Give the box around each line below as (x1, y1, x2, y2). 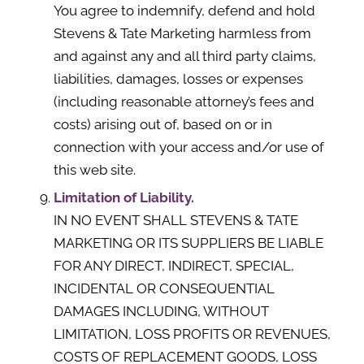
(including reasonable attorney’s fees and (53, 93, 314, 110)
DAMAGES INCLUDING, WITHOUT (53, 303, 269, 319)
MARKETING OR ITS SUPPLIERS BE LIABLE (53, 235, 323, 251)
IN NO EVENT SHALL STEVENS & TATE (53, 212, 298, 228)
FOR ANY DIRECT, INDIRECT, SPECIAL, (53, 258, 294, 274)
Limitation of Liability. (53, 189, 194, 206)
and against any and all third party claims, (53, 48, 316, 64)
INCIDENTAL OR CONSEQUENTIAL (53, 280, 275, 297)
